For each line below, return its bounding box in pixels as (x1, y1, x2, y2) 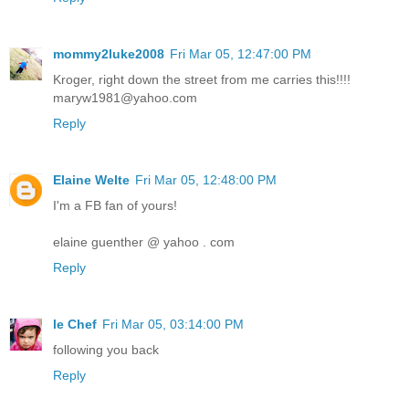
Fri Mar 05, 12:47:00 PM (170, 47, 311, 62)
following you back (53, 342, 159, 358)
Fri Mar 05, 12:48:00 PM (135, 173, 277, 188)
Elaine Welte (53, 173, 130, 188)
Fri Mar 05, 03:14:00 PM (102, 317, 244, 332)
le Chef (53, 317, 97, 332)
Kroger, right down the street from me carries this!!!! (53, 72, 351, 88)
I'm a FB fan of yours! (53, 198, 177, 214)
